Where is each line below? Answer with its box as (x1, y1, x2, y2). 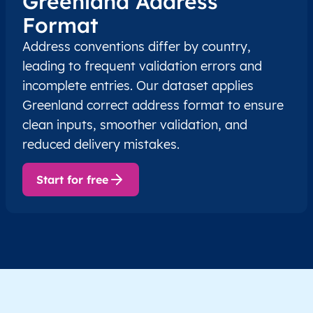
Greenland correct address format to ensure (22, 97, 284, 114)
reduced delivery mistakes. (22, 136, 180, 153)
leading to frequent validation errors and (22, 58, 262, 75)
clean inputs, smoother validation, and (22, 117, 247, 133)
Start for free (36, 173, 108, 187)
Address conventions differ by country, (22, 38, 251, 55)
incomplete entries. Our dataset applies (22, 78, 254, 94)
